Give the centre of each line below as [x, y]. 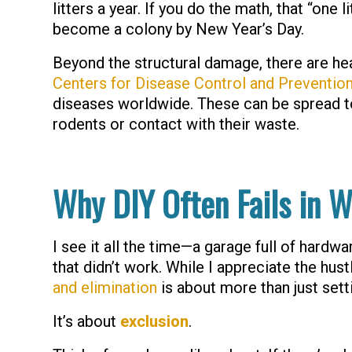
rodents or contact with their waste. [176, 124]
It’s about [86, 321]
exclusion [154, 321]
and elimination [105, 288]
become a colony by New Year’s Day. [178, 29]
